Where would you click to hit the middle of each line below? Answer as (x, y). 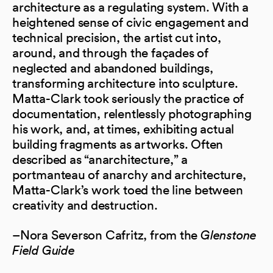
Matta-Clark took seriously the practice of (128, 98)
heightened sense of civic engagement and (130, 22)
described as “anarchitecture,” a (100, 159)
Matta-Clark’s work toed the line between (128, 190)
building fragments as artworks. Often (118, 144)
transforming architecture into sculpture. (125, 83)
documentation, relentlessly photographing (132, 113)
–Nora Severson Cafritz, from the (105, 235)
